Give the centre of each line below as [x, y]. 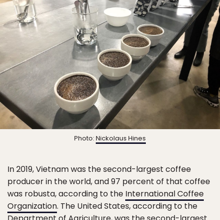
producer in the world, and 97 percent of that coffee [109, 181]
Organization [32, 206]
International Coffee [165, 193]
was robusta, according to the [66, 193]
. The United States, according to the [127, 206]
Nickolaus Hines [121, 138]
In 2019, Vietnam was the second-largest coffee [99, 169]
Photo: [85, 138]
